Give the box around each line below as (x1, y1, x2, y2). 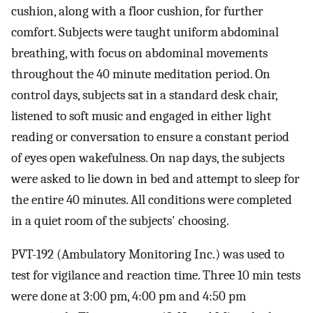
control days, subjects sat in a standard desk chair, (11, 87, 277, 103)
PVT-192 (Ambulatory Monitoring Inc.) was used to (11, 247, 284, 263)
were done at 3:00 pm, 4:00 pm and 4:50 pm (11, 289, 246, 305)
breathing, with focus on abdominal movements (11, 45, 268, 61)
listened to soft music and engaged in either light (11, 108, 271, 124)
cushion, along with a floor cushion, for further (11, 3, 263, 19)
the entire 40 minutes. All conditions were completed (11, 191, 292, 208)
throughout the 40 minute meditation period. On (11, 66, 270, 82)
